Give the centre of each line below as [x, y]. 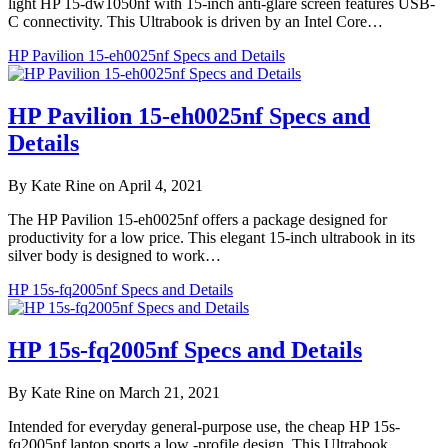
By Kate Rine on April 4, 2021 [105, 185]
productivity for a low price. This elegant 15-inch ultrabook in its [211, 237]
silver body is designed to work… [114, 255]
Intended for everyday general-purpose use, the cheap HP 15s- [204, 426]
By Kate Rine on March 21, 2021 [114, 392]
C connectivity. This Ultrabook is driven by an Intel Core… [195, 21]
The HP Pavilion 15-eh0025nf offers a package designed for [197, 219]
